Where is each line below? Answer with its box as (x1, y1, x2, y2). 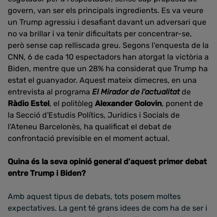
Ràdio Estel (8, 99, 49, 108)
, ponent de (162, 99, 203, 108)
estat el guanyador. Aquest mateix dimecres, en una (8, 76, 197, 85)
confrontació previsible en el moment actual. (8, 134, 170, 143)
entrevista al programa (8, 87, 92, 96)
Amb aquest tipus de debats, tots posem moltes (8, 192, 181, 201)
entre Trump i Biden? (8, 169, 86, 178)
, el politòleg (49, 99, 95, 108)
